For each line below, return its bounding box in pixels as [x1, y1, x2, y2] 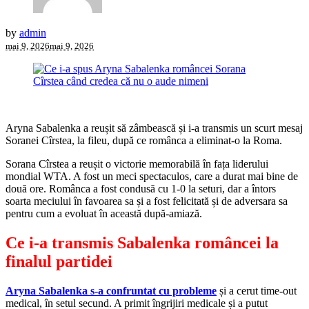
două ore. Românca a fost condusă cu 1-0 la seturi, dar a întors [6, 182, 276, 195]
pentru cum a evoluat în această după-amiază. [6, 207, 202, 219]
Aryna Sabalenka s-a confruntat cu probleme [6, 284, 217, 297]
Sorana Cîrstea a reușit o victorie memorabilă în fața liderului [6, 157, 268, 170]
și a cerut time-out [217, 284, 297, 297]
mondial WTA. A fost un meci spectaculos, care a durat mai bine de [6, 170, 298, 182]
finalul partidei [6, 252, 112, 270]
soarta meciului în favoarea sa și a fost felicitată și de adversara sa [6, 195, 288, 207]
